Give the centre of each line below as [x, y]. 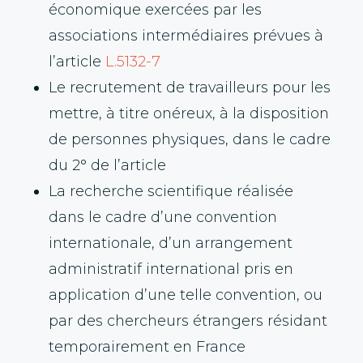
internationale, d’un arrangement [171, 242]
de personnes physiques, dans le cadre [190, 139]
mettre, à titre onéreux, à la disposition [189, 113]
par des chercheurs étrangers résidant [188, 320]
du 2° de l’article [109, 164]
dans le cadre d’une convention [163, 216]
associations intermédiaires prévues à [186, 35]
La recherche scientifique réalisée [171, 190]
